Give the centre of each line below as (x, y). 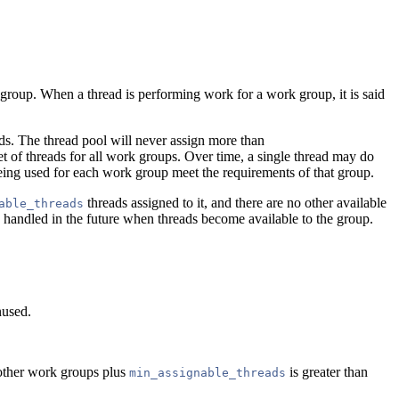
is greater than (327, 371)
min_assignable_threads (208, 372)
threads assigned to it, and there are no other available (235, 202)
